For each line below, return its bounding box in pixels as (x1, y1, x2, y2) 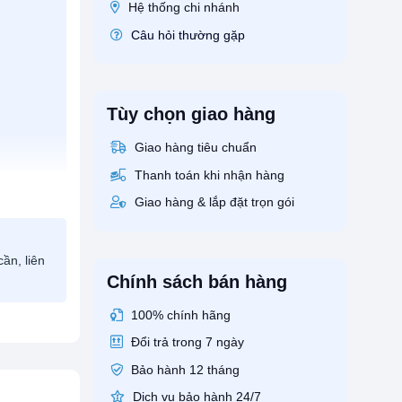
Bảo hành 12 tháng (127, 362, 240, 377)
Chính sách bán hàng (106, 271, 287, 292)
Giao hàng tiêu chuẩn (130, 140, 257, 155)
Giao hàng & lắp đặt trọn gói (130, 195, 294, 210)
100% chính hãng (127, 307, 231, 322)
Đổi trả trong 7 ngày (127, 335, 244, 350)
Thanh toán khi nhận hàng (130, 167, 284, 182)
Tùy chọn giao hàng (106, 104, 275, 125)
